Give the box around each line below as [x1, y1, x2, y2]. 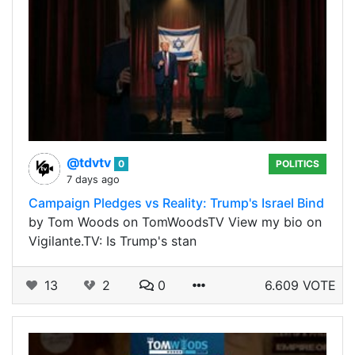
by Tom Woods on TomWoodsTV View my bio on [29, 213, 322, 230]
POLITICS [276, 157, 320, 170]
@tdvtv [67, 154, 114, 170]
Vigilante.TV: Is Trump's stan [29, 232, 197, 249]
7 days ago [67, 173, 120, 185]
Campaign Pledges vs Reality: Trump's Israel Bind [29, 194, 324, 211]
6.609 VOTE [265, 277, 336, 293]
